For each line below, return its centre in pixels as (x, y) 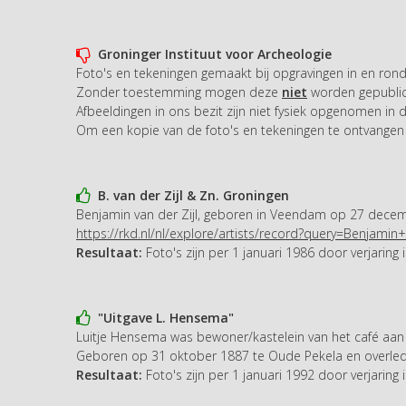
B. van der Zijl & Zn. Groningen (190, 195)
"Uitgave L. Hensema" (162, 317)
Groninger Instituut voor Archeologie (211, 53)
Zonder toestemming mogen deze (179, 92)
